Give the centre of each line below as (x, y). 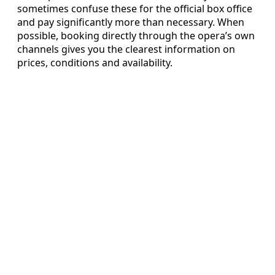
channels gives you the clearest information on (126, 49)
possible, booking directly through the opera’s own (136, 36)
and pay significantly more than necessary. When (131, 22)
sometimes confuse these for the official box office (135, 9)
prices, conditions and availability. (95, 63)
